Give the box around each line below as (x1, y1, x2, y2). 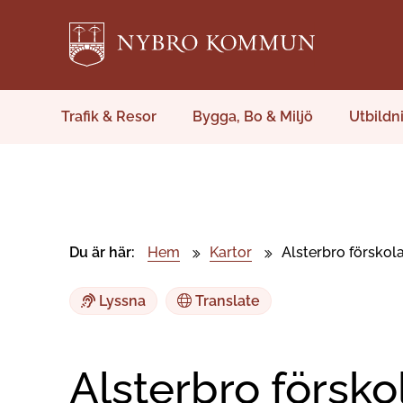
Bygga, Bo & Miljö (193, 108, 313, 125)
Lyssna (95, 292, 146, 309)
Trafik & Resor (61, 108, 157, 125)
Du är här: (69, 244, 135, 261)
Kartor (210, 244, 252, 261)
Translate (192, 292, 260, 309)
